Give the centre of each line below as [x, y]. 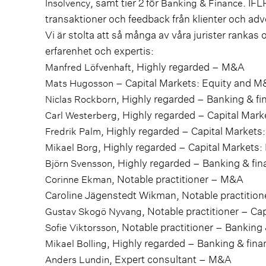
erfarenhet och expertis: [99, 51]
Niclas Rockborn [81, 99]
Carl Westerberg [81, 115]
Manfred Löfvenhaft [88, 67]
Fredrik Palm [73, 131]
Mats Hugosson [79, 83]
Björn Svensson [79, 163]
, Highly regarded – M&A [188, 67]
